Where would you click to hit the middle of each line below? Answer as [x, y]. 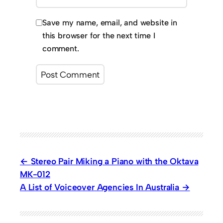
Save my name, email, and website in [110, 23]
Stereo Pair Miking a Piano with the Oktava [114, 161]
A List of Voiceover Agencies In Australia [100, 187]
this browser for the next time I [99, 36]
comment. [61, 49]
